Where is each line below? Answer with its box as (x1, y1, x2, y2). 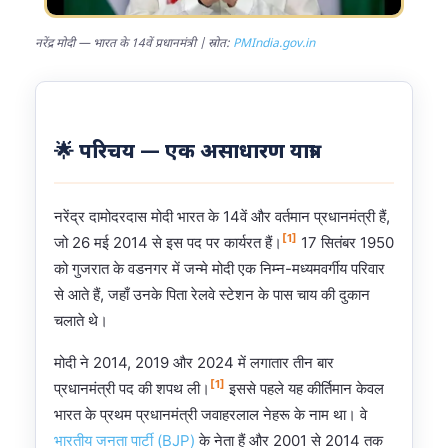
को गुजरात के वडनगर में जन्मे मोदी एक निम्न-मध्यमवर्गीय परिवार (54, 258, 385, 278)
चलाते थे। (54, 310, 108, 330)
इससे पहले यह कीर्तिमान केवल (225, 378, 384, 398)
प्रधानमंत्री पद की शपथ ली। (54, 378, 210, 398)
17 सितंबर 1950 (297, 232, 394, 252)
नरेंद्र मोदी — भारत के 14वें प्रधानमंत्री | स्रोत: (35, 35, 233, 52)
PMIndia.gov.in (233, 35, 315, 52)
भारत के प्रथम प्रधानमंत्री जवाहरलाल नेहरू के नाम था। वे (54, 404, 367, 424)
